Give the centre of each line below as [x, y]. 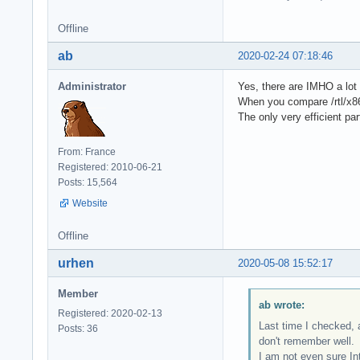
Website [90, 204]
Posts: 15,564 [88, 183]
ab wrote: [281, 305]
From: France [87, 152]
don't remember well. [306, 341]
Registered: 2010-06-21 [110, 168]
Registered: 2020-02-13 [110, 314]
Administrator [92, 87]
